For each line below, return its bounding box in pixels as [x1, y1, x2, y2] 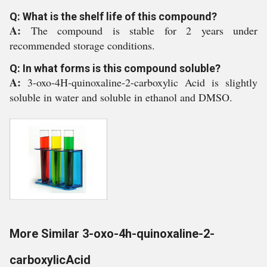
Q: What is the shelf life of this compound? [10, 10, 217, 23]
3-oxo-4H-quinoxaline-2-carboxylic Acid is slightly [27, 74, 257, 89]
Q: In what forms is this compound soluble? [10, 61, 221, 74]
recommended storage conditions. [10, 38, 155, 52]
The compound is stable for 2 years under [30, 23, 257, 38]
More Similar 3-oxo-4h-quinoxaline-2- [10, 226, 215, 241]
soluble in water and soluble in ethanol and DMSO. [10, 89, 232, 104]
